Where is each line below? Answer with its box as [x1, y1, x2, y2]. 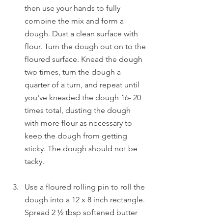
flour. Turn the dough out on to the [25, 42, 148, 51]
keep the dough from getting [25, 131, 129, 140]
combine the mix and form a [25, 16, 126, 26]
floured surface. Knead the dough [25, 55, 144, 64]
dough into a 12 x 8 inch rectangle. [25, 195, 147, 204]
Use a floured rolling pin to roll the [25, 182, 147, 192]
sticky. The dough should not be [25, 144, 139, 153]
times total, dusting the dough [25, 106, 133, 115]
